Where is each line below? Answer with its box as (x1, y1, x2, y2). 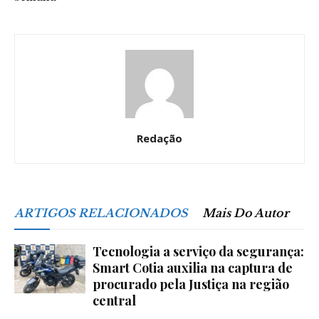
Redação (137, 131, 182, 145)
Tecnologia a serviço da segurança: (93, 243, 304, 260)
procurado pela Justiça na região (93, 276, 289, 293)
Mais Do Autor (202, 206, 289, 220)
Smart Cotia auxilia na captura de (93, 259, 293, 276)
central (93, 292, 136, 309)
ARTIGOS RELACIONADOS (14, 206, 188, 220)
